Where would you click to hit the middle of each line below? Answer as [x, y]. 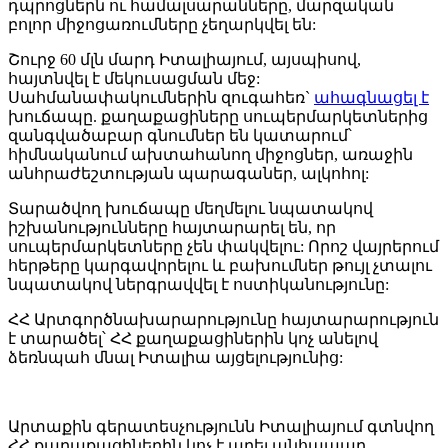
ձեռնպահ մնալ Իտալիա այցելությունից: [175, 358]
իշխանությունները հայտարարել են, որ [172, 228]
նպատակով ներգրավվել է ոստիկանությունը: [198, 285]
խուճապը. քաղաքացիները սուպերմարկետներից [218, 117]
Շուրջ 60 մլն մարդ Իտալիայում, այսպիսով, [184, 60]
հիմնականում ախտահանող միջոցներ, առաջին [210, 155]
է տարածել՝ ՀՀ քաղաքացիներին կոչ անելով [193, 339]
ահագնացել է [371, 98]
